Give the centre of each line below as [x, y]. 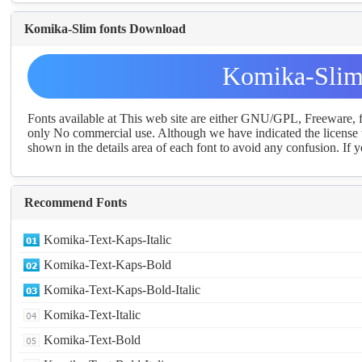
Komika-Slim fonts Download [105, 28]
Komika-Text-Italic [93, 314]
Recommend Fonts [76, 202]
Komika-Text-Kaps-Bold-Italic [122, 289]
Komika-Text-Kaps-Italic [108, 239]
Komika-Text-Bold [93, 339]
